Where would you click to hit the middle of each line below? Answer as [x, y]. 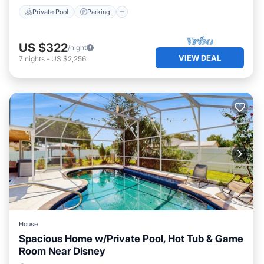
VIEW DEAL [200, 57]
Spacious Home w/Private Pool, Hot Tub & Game [131, 239]
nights [35, 58]
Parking [99, 11]
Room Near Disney [62, 251]
